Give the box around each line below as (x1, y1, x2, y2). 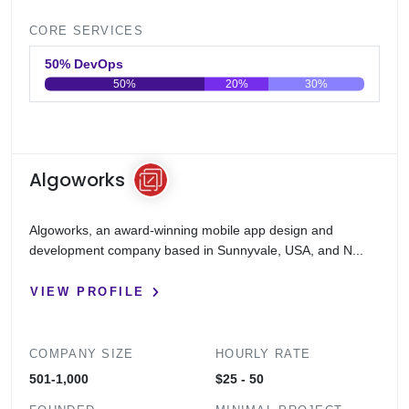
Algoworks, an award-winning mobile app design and (29, 222, 334, 237)
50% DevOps (74, 56, 124, 71)
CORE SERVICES (29, 23, 143, 37)
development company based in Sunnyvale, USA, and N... (29, 242, 364, 257)
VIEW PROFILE (30, 285, 145, 299)
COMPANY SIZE (29, 346, 134, 361)
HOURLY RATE (215, 346, 311, 361)
